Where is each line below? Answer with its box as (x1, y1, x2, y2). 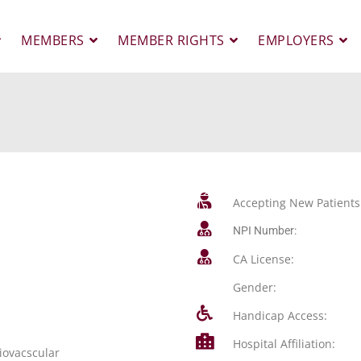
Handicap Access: (232, 308, 327, 323)
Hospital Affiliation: (232, 336, 335, 351)
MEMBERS (21, 31, 85, 49)
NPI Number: (232, 224, 297, 237)
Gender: (232, 280, 276, 295)
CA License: (232, 251, 294, 267)
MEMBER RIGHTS (118, 31, 225, 49)
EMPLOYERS (258, 31, 334, 49)
